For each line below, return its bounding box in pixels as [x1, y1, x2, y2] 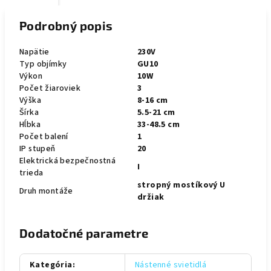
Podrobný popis [19, 18, 113, 33]
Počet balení [19, 131, 68, 143]
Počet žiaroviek [19, 82, 80, 94]
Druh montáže [19, 185, 73, 197]
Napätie [19, 46, 50, 58]
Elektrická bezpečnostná [19, 155, 116, 167]
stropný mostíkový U [137, 179, 226, 191]
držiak [137, 191, 165, 203]
